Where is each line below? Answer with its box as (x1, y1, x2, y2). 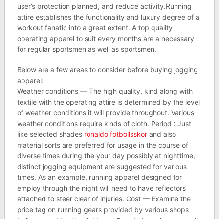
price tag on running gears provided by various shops (17, 205, 189, 214)
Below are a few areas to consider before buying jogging (17, 66, 198, 74)
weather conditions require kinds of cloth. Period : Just (17, 119, 191, 128)
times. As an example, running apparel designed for (17, 173, 182, 181)
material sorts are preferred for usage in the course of (17, 141, 188, 149)
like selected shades (17, 130, 84, 138)
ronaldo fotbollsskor (84, 130, 147, 138)
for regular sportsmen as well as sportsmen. (17, 45, 156, 53)
